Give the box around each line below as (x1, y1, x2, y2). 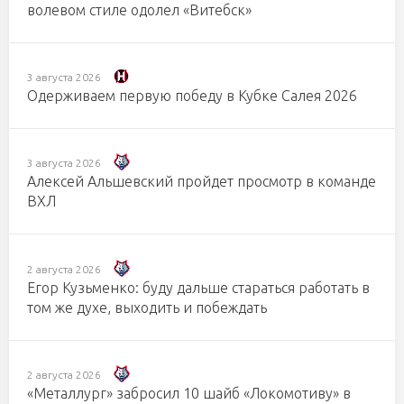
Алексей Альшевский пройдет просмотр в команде (27, 173, 376, 190)
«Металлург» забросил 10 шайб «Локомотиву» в (27, 385, 351, 402)
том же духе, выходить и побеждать (27, 298, 267, 316)
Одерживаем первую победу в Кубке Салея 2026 (27, 87, 357, 105)
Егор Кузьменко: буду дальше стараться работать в (27, 279, 370, 296)
